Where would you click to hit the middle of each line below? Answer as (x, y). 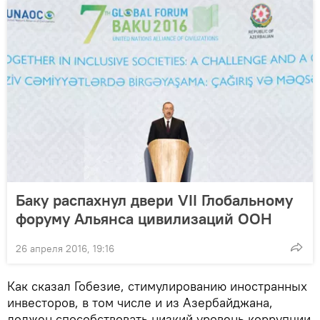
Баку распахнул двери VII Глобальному (154, 200)
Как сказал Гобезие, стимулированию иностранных (157, 286)
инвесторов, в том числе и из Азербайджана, (140, 302)
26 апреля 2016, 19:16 (65, 248)
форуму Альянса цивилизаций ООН (144, 218)
